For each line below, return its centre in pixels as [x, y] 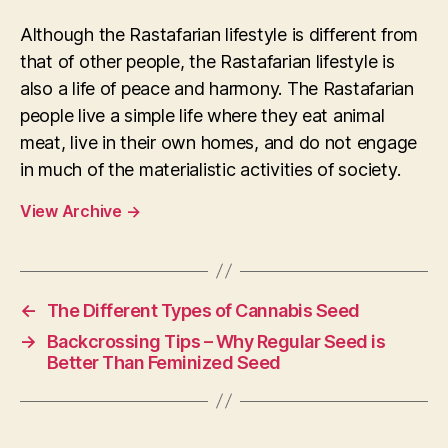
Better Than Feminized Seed [163, 362]
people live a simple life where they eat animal [202, 115]
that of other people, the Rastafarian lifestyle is [207, 61]
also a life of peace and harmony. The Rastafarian [217, 88]
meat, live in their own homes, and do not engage [219, 142]
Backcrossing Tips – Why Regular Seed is [216, 341]
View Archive [73, 210]
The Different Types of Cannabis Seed [203, 310]
